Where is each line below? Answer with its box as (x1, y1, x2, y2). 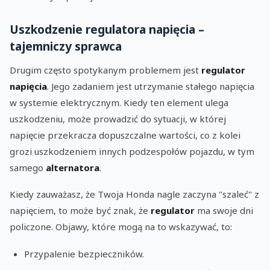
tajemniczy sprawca (10, 37, 122, 54)
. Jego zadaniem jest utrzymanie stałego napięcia (47, 80, 254, 92)
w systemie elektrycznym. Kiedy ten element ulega (10, 96, 228, 108)
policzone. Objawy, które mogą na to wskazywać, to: (10, 221, 232, 233)
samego (10, 161, 46, 174)
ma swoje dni (195, 204, 253, 217)
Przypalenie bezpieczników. (24, 247, 144, 260)
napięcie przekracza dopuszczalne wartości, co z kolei (10, 128, 240, 141)
